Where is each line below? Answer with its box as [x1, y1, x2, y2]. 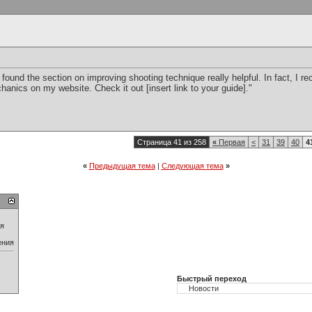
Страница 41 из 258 [137, 138, 206, 146]
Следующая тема [161, 162, 224, 170]
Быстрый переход [177, 274, 247, 283]
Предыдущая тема [88, 162, 155, 170]
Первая [217, 138, 245, 146]
